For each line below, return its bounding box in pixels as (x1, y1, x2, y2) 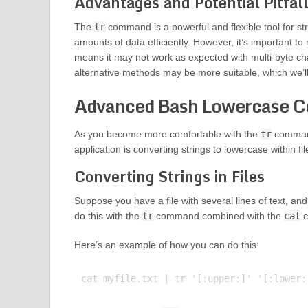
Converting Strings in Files (74, 164, 265, 189)
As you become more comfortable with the (74, 129, 261, 140)
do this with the (74, 210, 142, 222)
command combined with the (153, 210, 284, 222)
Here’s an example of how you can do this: (74, 239, 259, 251)
